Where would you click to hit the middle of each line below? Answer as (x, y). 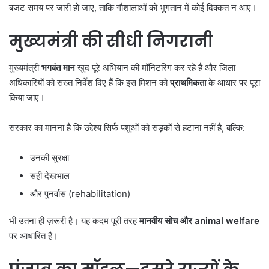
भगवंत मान (58, 68)
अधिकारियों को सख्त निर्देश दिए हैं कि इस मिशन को (89, 83)
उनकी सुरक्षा (50, 158)
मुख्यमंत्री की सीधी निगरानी (111, 41)
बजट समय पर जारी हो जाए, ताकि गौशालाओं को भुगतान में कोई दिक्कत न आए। (133, 7)
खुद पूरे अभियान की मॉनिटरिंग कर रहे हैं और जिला (155, 68)
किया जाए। (27, 98)
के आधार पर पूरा (233, 83)
